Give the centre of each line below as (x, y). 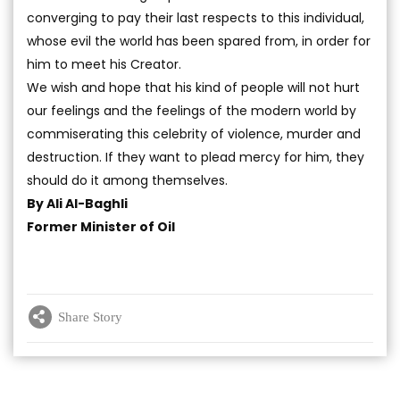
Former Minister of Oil (101, 227)
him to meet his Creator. (104, 64)
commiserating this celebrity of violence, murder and (194, 134)
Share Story (90, 317)
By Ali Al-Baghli (77, 204)
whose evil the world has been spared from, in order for (199, 41)
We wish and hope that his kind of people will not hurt (193, 87)
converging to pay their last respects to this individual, (196, 18)
